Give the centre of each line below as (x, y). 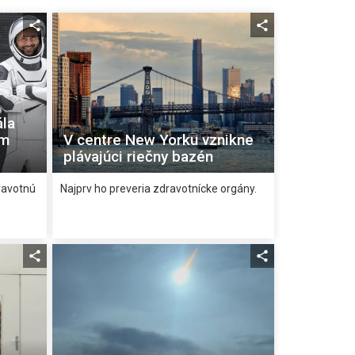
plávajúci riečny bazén (139, 157)
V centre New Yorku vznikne (159, 140)
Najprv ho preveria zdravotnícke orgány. (159, 189)
